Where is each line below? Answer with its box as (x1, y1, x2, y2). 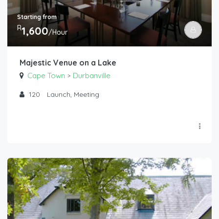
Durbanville (73, 70, 110, 80)
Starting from (17, 13, 57, 21)
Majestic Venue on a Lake (20, 57, 116, 67)
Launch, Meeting (47, 89, 99, 99)
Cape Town (27, 70, 65, 80)
